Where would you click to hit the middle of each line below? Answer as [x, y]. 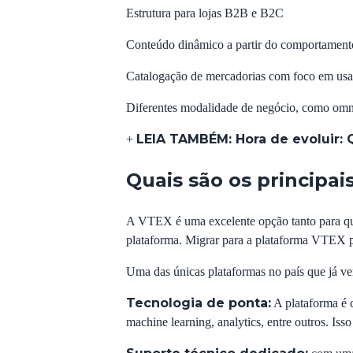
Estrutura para [162, 13]
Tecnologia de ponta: [199, 303]
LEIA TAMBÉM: [186, 139]
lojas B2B [223, 13]
